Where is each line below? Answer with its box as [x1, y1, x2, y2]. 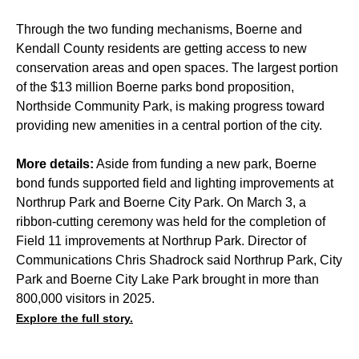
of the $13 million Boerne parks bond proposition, [16, 80, 294, 95]
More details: [16, 157, 94, 171]
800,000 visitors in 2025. [16, 292, 155, 306]
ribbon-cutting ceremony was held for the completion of [16, 215, 325, 229]
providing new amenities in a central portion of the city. [16, 119, 322, 133]
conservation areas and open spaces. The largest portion [16, 61, 338, 75]
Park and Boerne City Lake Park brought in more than [16, 272, 319, 287]
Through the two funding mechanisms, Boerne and [16, 22, 302, 37]
